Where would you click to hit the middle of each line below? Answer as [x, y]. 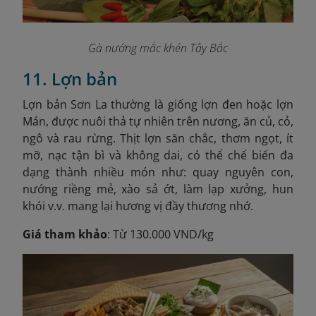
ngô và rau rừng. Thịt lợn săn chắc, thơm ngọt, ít [158, 139]
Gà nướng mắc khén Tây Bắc [158, 48]
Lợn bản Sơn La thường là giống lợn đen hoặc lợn [158, 105]
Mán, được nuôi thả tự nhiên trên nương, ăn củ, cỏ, [158, 122]
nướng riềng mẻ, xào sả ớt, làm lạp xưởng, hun [158, 189]
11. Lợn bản [70, 79]
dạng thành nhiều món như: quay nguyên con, [158, 172]
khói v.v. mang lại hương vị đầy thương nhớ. [138, 206]
